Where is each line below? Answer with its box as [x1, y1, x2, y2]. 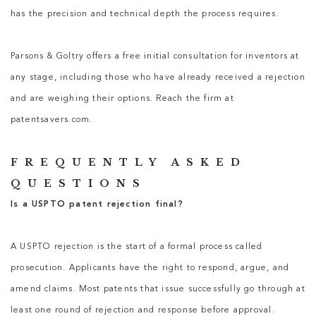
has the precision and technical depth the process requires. [11, 10, 279, 19]
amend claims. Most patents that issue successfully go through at [11, 285, 305, 294]
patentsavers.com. [11, 116, 93, 125]
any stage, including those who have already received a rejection [11, 73, 305, 83]
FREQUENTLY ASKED [11, 156, 247, 169]
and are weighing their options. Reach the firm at [11, 95, 234, 104]
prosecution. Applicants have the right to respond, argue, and [11, 264, 290, 273]
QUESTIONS [11, 177, 147, 190]
